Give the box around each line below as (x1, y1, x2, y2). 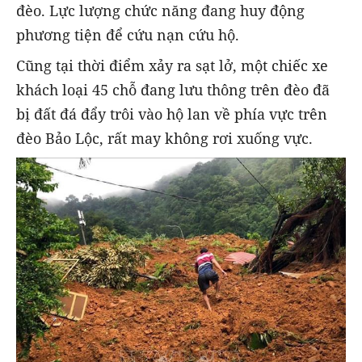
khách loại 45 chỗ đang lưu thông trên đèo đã (16, 80, 330, 100)
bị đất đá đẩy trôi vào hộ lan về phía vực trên (16, 104, 327, 124)
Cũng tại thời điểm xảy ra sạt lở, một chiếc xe (16, 56, 328, 76)
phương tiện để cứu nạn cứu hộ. (16, 25, 239, 45)
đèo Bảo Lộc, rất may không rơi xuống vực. (16, 128, 313, 149)
